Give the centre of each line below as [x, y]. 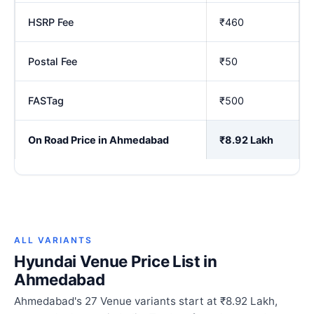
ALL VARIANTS [53, 240]
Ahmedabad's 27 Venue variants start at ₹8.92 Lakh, [146, 301]
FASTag [46, 100]
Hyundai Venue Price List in [116, 261]
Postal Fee [53, 61]
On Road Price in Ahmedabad [98, 139]
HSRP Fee [51, 22]
